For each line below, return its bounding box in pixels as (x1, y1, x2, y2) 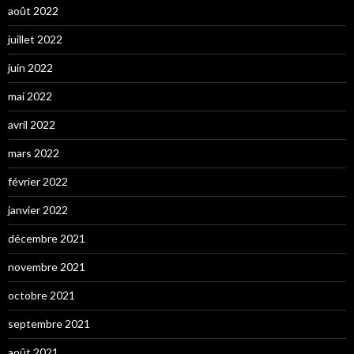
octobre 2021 (8, 288, 75, 302)
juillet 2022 (8, 32, 62, 46)
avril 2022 (8, 117, 55, 131)
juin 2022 (8, 60, 53, 74)
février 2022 (8, 174, 68, 188)
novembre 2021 (8, 259, 85, 273)
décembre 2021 (8, 231, 85, 245)
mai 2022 (8, 88, 52, 103)
